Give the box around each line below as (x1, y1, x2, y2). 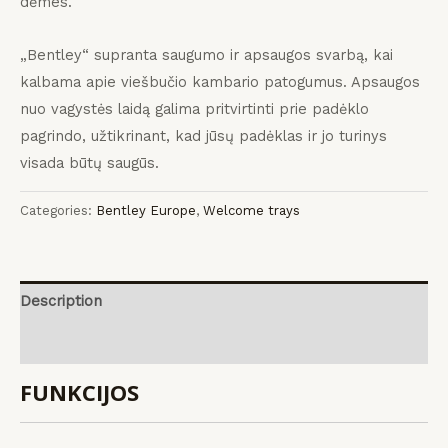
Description (20, 292, 102, 311)
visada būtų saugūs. (20, 153, 159, 172)
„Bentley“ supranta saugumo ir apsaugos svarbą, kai (20, 45, 393, 64)
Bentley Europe (96, 202, 196, 218)
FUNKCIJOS (20, 377, 139, 407)
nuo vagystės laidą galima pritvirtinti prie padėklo (20, 99, 369, 118)
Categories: (20, 202, 96, 218)
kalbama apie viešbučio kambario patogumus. (20, 72, 347, 91)
